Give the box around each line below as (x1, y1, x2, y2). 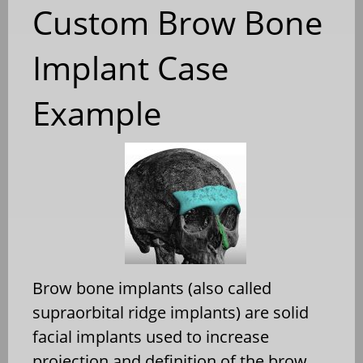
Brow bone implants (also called (32, 276, 271, 299)
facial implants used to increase (32, 325, 269, 348)
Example (32, 90, 161, 135)
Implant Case (32, 45, 228, 90)
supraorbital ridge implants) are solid (32, 301, 309, 323)
